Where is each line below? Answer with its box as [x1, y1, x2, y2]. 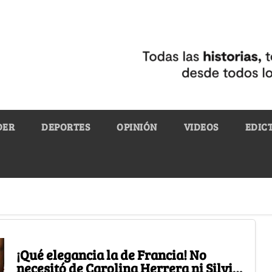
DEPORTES [41, 120, 90, 133]
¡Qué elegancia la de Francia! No [16, 245, 206, 263]
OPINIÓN [117, 120, 157, 133]
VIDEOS [183, 120, 219, 133]
